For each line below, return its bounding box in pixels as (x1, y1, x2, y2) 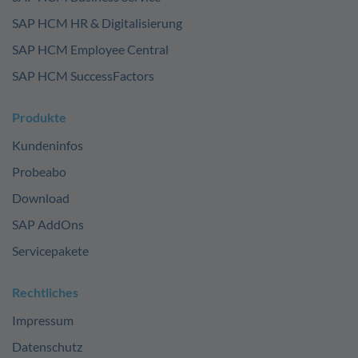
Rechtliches (12, 284, 78, 300)
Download (12, 190, 70, 205)
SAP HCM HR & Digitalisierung (12, 15, 182, 30)
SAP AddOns (12, 217, 84, 232)
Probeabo (12, 164, 66, 179)
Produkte (12, 109, 66, 125)
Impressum (12, 312, 74, 328)
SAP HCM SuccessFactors (12, 68, 154, 83)
